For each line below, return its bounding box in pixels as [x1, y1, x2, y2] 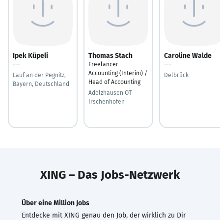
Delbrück [164, 71, 189, 79]
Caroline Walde [164, 51, 212, 60]
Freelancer [88, 60, 118, 68]
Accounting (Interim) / [88, 69, 147, 77]
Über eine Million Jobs [22, 198, 89, 207]
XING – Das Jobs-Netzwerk [40, 167, 180, 182]
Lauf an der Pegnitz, [13, 71, 66, 79]
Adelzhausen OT [88, 89, 132, 96]
